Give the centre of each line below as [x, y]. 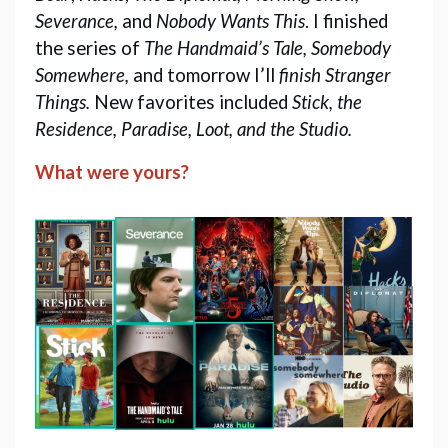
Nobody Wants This [230, 20]
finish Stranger [335, 74]
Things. [64, 101]
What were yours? [112, 171]
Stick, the [327, 101]
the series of [89, 47]
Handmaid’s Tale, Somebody [284, 47]
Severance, [78, 20]
